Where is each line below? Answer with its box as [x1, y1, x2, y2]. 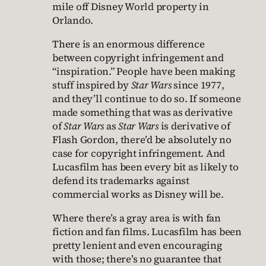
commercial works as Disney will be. [52, 187, 224, 201]
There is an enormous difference [52, 37, 205, 51]
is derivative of [158, 119, 230, 133]
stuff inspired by [52, 78, 131, 92]
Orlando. [52, 14, 93, 28]
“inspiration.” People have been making [52, 64, 235, 78]
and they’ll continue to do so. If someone [52, 91, 241, 106]
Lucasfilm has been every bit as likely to [52, 160, 239, 174]
